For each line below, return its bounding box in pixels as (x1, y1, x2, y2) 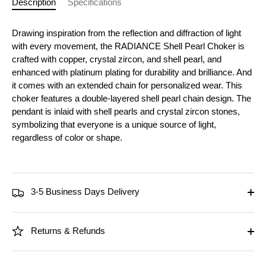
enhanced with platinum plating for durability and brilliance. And (12, 67, 252, 78)
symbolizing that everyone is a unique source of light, (12, 119, 216, 130)
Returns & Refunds (28, 225, 105, 236)
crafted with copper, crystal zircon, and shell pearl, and (12, 54, 221, 65)
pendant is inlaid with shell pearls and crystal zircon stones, (12, 106, 240, 117)
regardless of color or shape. (12, 132, 125, 143)
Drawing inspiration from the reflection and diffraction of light (12, 28, 241, 39)
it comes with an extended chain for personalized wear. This (12, 80, 242, 91)
